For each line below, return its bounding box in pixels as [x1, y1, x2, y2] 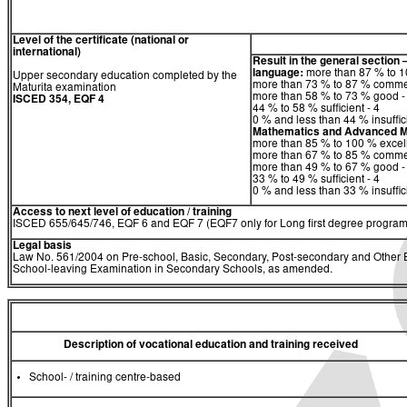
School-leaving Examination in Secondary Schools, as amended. [13, 264, 333, 276]
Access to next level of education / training [13, 207, 232, 219]
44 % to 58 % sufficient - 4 [253, 104, 380, 115]
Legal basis [13, 241, 72, 253]
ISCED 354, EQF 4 [13, 94, 104, 106]
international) [13, 47, 81, 59]
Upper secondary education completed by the [13, 71, 237, 83]
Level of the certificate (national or [13, 35, 189, 47]
